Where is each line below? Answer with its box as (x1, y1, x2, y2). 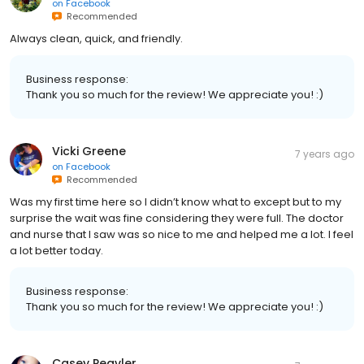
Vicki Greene (52, 143, 126, 160)
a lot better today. (10, 243, 103, 259)
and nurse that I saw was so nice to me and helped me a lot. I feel (10, 227, 353, 243)
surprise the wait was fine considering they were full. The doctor (10, 210, 344, 227)
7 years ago (295, 147, 354, 162)
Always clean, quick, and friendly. (10, 31, 183, 47)
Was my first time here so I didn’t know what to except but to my (10, 194, 341, 210)
